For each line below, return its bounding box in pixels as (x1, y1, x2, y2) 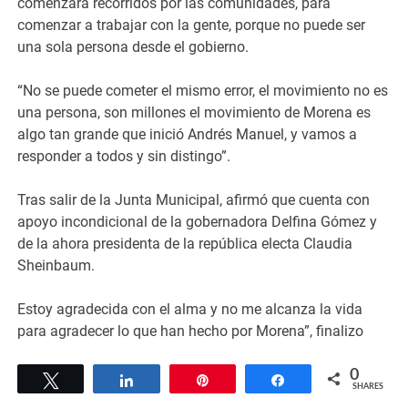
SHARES (352, 382, 383, 391)
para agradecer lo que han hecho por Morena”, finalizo (17, 321, 364, 340)
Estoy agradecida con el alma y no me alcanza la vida (17, 300, 363, 318)
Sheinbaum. (17, 256, 96, 274)
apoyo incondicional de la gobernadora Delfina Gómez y (17, 212, 378, 230)
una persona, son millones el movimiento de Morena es (17, 103, 372, 121)
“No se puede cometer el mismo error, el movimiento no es (17, 81, 389, 99)
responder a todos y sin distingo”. (17, 147, 231, 165)
